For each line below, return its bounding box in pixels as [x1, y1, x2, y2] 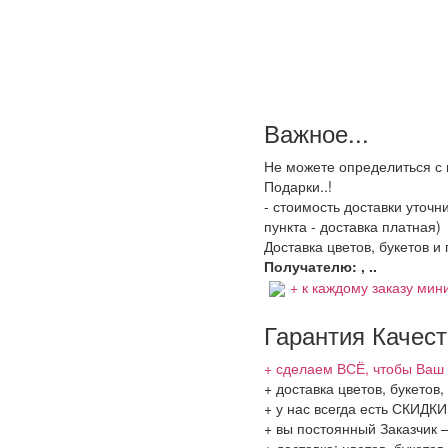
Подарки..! [264, 175, 332, 196]
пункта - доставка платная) [264, 215, 441, 236]
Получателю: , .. [264, 255, 377, 276]
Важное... [264, 114, 369, 150]
